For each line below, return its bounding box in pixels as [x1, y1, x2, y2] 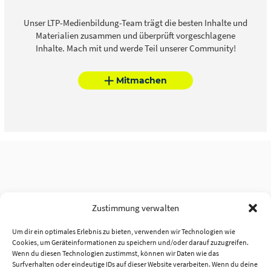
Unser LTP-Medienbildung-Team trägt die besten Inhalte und [24, 17, 247, 29]
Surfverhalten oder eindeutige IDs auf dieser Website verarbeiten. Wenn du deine [12, 260, 258, 269]
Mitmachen [116, 74, 167, 86]
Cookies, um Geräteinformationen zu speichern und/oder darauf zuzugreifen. [12, 238, 249, 247]
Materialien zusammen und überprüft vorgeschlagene [36, 30, 235, 42]
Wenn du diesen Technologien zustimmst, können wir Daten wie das [12, 249, 219, 258]
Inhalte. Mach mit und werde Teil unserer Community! [35, 42, 236, 54]
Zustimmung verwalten [92, 202, 179, 214]
